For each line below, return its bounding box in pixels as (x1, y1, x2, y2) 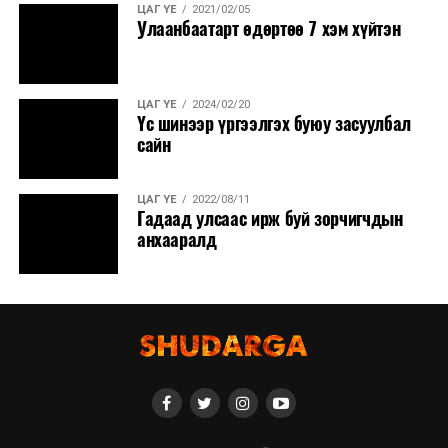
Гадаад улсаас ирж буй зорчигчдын (136, 206, 403, 231)
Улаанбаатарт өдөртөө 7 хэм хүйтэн (136, 16, 401, 41)
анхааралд (136, 227, 217, 252)
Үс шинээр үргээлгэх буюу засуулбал (136, 111, 411, 136)
